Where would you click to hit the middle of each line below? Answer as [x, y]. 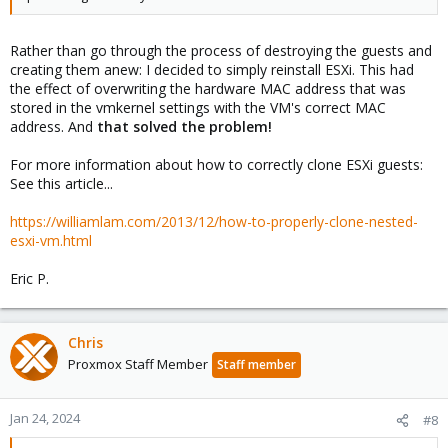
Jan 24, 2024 [45, 418]
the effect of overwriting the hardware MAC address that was [208, 88]
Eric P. [29, 278]
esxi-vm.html [51, 240]
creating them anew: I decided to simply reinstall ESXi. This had [212, 69]
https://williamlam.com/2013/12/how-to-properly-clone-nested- [214, 221]
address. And [53, 126]
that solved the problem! [184, 126]
